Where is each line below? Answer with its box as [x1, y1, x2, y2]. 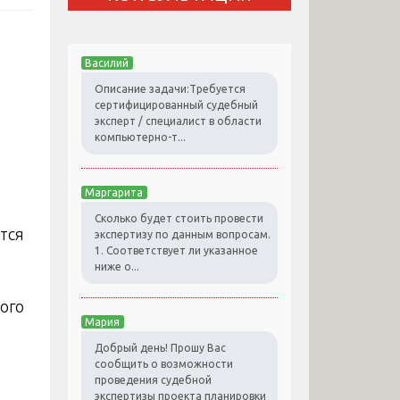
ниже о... [95, 261, 139, 273]
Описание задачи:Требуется [95, 83, 246, 96]
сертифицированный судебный [95, 99, 258, 112]
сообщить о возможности [95, 358, 233, 371]
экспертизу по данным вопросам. [95, 229, 271, 241]
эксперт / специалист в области [95, 115, 262, 128]
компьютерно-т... [95, 131, 186, 144]
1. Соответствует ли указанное [95, 245, 258, 257]
